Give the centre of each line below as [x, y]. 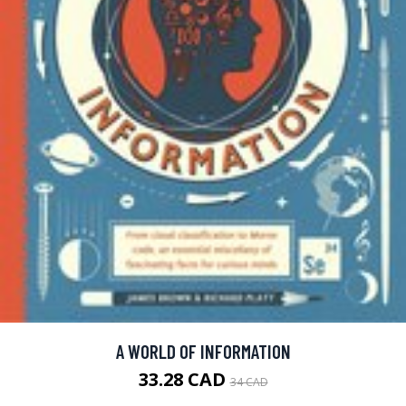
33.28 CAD [184, 380]
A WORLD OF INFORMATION [203, 352]
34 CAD [249, 382]
